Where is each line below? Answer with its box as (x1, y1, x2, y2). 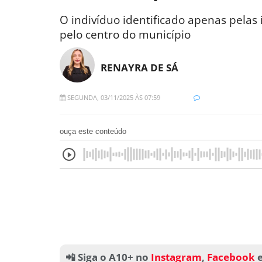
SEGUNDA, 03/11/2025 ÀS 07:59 (65, 93, 160, 102)
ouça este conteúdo (60, 127, 126, 136)
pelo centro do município (60, 26, 191, 42)
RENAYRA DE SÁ (101, 60, 178, 74)
